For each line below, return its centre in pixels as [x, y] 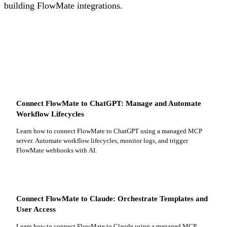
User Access [36, 209]
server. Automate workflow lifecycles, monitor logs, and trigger [102, 140]
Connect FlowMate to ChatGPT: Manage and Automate [109, 103]
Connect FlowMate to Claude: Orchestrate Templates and [112, 198]
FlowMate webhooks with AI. [56, 150]
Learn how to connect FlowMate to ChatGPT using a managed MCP [109, 131]
